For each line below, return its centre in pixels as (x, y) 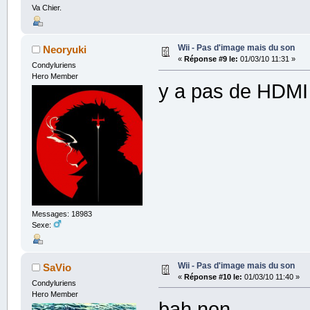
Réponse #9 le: (211, 59)
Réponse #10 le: (213, 276)
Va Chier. (46, 8)
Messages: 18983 (62, 214)
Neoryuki (65, 50)
